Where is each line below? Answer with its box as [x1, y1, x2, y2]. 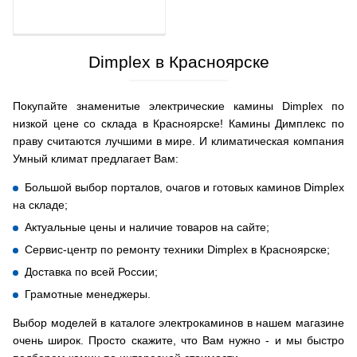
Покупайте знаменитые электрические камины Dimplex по [13, 100, 344, 112]
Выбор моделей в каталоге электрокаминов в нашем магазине [13, 316, 344, 329]
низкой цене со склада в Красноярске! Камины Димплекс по [13, 117, 344, 130]
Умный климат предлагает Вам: [13, 152, 178, 165]
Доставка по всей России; [25, 265, 158, 278]
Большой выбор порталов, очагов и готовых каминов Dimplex [25, 181, 344, 194]
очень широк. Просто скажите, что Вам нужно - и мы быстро [13, 334, 344, 347]
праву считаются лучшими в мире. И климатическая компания [13, 135, 344, 147]
